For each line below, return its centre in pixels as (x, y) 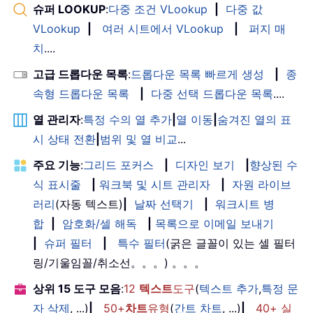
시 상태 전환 (64, 139)
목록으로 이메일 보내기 (214, 223)
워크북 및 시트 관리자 (155, 184)
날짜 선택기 (164, 204)
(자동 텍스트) (89, 204)
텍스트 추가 (229, 288)
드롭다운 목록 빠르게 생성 (197, 74)
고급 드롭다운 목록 (80, 74)
